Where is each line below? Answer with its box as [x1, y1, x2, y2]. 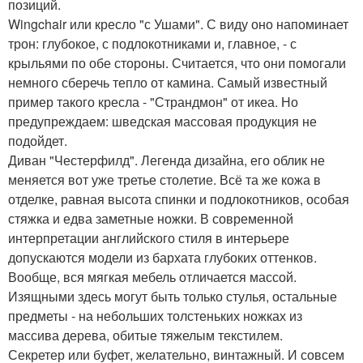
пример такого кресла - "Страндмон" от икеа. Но [8, 92, 298, 111]
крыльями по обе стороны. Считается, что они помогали [8, 53, 346, 72]
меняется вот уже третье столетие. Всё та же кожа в [8, 169, 321, 189]
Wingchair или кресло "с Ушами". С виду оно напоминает [8, 14, 348, 33]
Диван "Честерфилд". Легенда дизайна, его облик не [8, 150, 325, 169]
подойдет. [8, 130, 67, 150]
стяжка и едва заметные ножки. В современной [8, 208, 293, 228]
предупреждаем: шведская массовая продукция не [8, 111, 317, 130]
